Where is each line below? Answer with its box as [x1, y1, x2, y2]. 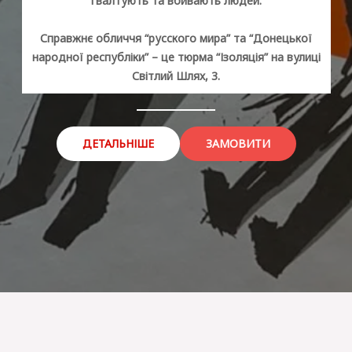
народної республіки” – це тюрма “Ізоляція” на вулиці [31, 49, 321, 64]
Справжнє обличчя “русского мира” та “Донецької [40, 30, 312, 46]
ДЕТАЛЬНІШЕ [82, 135, 154, 151]
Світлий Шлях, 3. [132, 68, 220, 83]
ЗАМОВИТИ [205, 135, 270, 151]
